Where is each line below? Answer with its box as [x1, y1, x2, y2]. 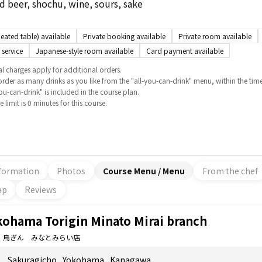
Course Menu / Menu [103, 164, 185, 177]
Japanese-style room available [36, 46, 133, 56]
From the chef [202, 164, 258, 177]
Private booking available [83, 31, 166, 41]
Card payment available [146, 46, 223, 56]
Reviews [25, 183, 57, 195]
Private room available [178, 31, 251, 41]
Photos [57, 164, 85, 177]
